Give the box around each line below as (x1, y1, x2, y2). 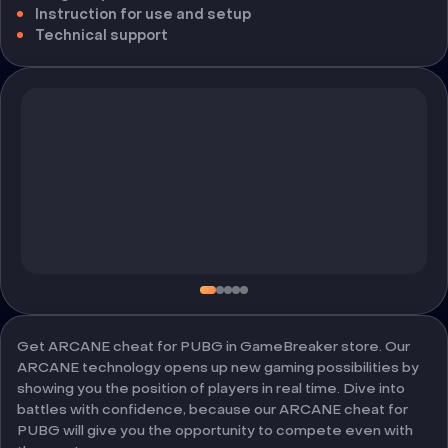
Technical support (35, 26, 168, 45)
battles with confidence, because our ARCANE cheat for (17, 400, 408, 419)
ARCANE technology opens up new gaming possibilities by (17, 358, 419, 377)
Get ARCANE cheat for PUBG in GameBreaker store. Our (17, 337, 410, 356)
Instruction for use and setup (35, 5, 251, 24)
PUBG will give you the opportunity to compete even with (17, 421, 413, 440)
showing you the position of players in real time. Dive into (17, 379, 405, 398)
